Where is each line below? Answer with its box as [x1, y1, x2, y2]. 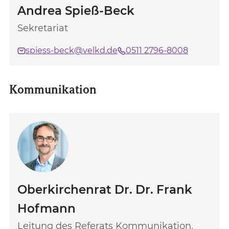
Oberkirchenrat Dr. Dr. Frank [17, 182, 192, 197]
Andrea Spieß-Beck [17, 4, 134, 18]
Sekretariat [17, 22, 68, 34]
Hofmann [17, 201, 76, 216]
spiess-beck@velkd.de [26, 45, 118, 55]
